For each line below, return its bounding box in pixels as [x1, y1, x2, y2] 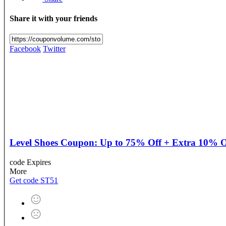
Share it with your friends [10, 14, 97, 23]
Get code [10, 176, 38, 185]
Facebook [10, 44, 41, 53]
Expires [27, 157, 51, 166]
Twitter [43, 44, 66, 53]
